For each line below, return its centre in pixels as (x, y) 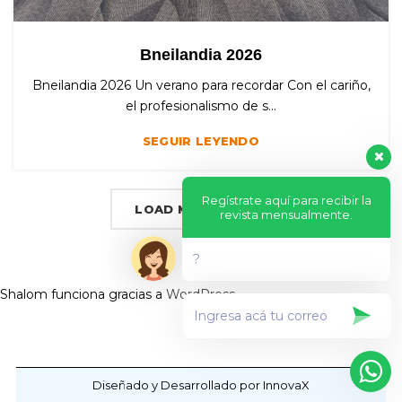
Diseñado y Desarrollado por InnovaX (201, 385)
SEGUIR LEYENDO (201, 141)
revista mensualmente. (286, 214)
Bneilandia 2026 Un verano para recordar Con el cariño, (201, 86)
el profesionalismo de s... (201, 106)
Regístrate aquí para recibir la (286, 200)
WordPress (201, 295)
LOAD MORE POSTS (201, 210)
